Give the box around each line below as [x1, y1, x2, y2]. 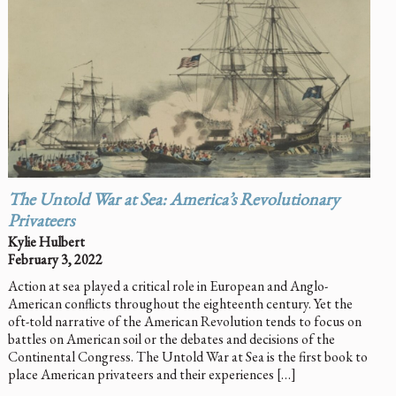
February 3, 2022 [7, 250, 103, 270]
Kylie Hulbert [7, 232, 85, 252]
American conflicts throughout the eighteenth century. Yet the [7, 294, 353, 314]
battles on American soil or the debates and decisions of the [7, 330, 335, 349]
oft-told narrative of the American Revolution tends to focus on [7, 312, 362, 331]
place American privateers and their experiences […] [7, 365, 296, 385]
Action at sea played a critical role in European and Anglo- [7, 277, 328, 296]
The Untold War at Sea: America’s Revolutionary [7, 193, 339, 211]
